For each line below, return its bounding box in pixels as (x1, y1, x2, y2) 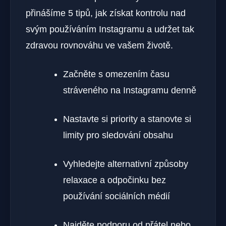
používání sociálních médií (63, 191, 170, 202)
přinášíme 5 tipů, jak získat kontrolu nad (26, 8, 186, 19)
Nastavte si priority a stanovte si (63, 114, 191, 125)
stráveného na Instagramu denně (63, 85, 196, 96)
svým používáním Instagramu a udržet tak (26, 24, 194, 35)
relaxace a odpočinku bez (63, 175, 166, 186)
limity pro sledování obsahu (63, 130, 173, 141)
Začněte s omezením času (63, 69, 169, 80)
